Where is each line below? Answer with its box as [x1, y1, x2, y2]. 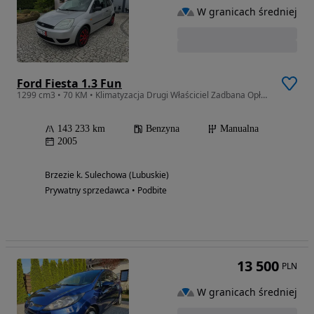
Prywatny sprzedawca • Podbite [45, 184, 167, 197]
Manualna [220, 123, 259, 135]
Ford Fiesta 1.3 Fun [17, 76, 122, 92]
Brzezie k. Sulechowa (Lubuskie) [45, 169, 169, 182]
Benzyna [146, 123, 179, 135]
